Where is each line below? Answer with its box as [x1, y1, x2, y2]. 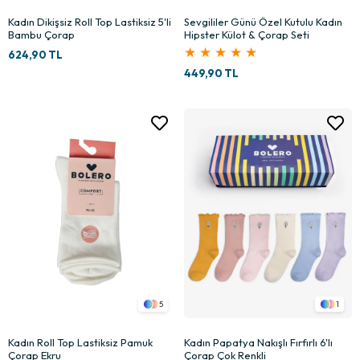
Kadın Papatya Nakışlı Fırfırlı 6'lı [184, 336, 333, 350]
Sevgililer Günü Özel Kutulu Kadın [184, 14, 342, 28]
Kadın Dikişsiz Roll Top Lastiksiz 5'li [8, 14, 171, 28]
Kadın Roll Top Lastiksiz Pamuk [8, 336, 153, 350]
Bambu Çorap [8, 27, 75, 41]
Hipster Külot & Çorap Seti [184, 27, 309, 41]
